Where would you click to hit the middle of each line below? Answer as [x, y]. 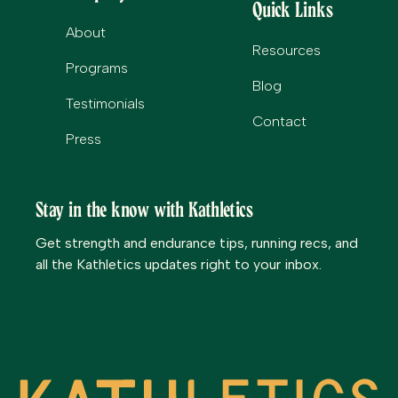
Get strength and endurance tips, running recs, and [197, 243]
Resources [286, 50]
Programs [97, 68]
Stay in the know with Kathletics [144, 209]
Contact [279, 121]
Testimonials [106, 103]
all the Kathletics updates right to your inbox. [179, 264]
